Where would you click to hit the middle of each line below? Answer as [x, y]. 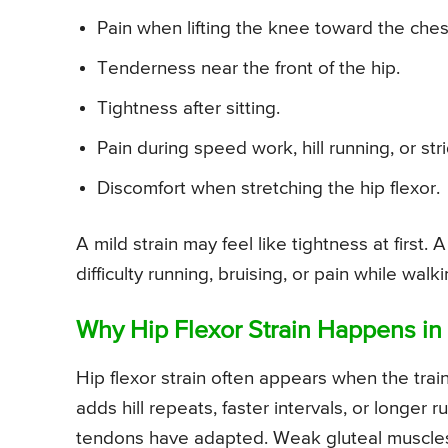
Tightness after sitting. [188, 109]
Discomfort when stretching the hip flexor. [268, 189]
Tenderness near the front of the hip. [248, 69]
